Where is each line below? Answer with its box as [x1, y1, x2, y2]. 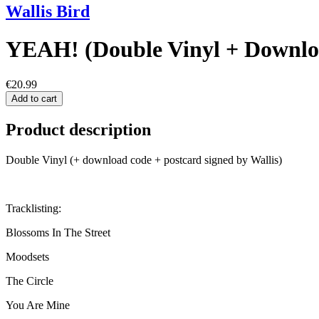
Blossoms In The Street [6, 226, 110, 239]
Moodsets [6, 250, 49, 263]
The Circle [6, 274, 53, 287]
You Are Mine [6, 298, 70, 311]
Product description [6, 120, 151, 139]
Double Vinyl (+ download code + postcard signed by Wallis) [6, 153, 282, 166]
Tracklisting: [6, 202, 64, 214]
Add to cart [11, 93, 57, 104]
